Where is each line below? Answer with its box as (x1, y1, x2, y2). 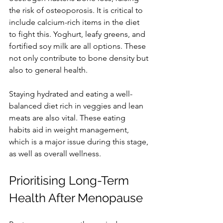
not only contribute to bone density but (9, 53, 150, 63)
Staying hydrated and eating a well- (9, 89, 132, 99)
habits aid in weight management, (9, 124, 131, 134)
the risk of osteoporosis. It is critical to (9, 5, 145, 15)
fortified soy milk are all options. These (9, 41, 148, 51)
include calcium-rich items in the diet (9, 17, 141, 27)
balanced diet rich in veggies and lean (9, 101, 145, 111)
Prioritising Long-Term (9, 173, 132, 188)
